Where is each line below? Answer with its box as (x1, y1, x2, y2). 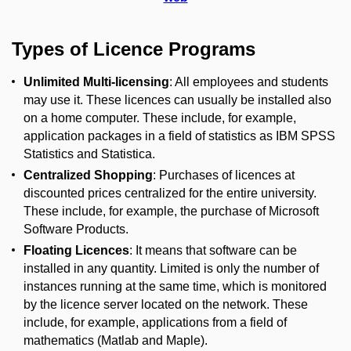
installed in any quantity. (24, 262, 157, 276)
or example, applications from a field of (74, 316, 287, 330)
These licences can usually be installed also (86, 93, 331, 107)
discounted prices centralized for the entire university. (24, 186, 317, 201)
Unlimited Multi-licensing (24, 75, 169, 89)
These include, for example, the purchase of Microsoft (24, 204, 319, 219)
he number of (246, 262, 319, 276)
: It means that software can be (129, 244, 297, 258)
